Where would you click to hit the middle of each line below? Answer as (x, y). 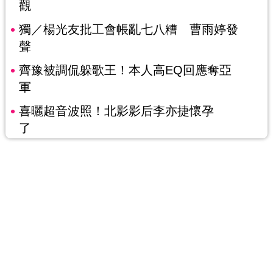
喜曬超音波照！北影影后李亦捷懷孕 (116, 111)
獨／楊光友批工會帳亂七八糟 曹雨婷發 (128, 29)
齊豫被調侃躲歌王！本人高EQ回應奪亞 (125, 70)
